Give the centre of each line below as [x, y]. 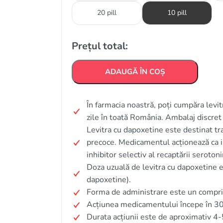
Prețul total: [100, 46]
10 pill [177, 13]
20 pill [107, 13]
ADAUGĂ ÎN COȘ [135, 72]
